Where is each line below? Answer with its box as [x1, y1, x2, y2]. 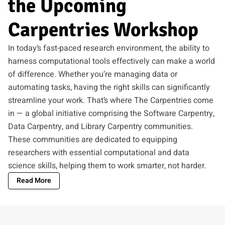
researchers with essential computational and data [8, 146, 189, 159]
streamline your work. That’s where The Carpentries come [8, 94, 213, 106]
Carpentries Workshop [8, 17, 198, 42]
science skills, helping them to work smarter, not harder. [8, 159, 206, 172]
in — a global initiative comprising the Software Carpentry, [8, 107, 214, 120]
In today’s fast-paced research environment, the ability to [8, 42, 209, 54]
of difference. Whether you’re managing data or [8, 68, 177, 80]
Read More [17, 175, 51, 186]
